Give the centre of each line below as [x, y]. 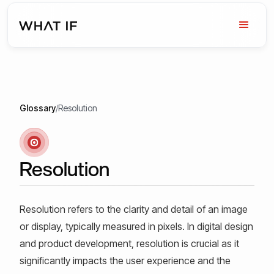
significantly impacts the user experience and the [125, 260]
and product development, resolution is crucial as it [129, 243]
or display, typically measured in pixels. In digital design [136, 226]
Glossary [38, 108]
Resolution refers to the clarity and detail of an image [134, 209]
